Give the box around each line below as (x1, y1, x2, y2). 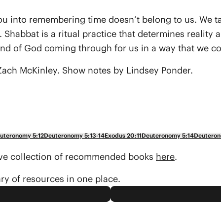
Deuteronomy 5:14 (142, 132, 194, 139)
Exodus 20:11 (105, 132, 142, 139)
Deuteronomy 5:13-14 (44, 132, 105, 139)
